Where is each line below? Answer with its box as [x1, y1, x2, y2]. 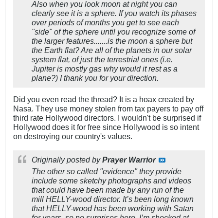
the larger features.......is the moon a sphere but [32, 36, 192, 46]
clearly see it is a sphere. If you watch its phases [32, 9, 197, 18]
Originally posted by [32, 155, 102, 164]
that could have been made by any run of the [32, 185, 184, 195]
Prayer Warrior [102, 155, 156, 164]
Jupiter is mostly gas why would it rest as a [32, 64, 178, 73]
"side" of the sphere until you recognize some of [32, 27, 195, 36]
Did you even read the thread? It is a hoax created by [13, 95, 194, 104]
